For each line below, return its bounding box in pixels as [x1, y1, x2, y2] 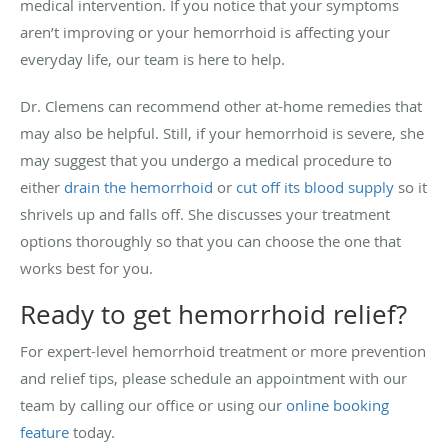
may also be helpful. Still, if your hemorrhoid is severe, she [20, 123, 424, 144]
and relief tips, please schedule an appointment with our [20, 368, 407, 389]
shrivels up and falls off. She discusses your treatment [20, 204, 390, 225]
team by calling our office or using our [20, 395, 282, 416]
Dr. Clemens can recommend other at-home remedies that [20, 96, 422, 117]
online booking [286, 395, 389, 416]
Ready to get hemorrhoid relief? [20, 297, 407, 333]
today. [69, 422, 119, 443]
